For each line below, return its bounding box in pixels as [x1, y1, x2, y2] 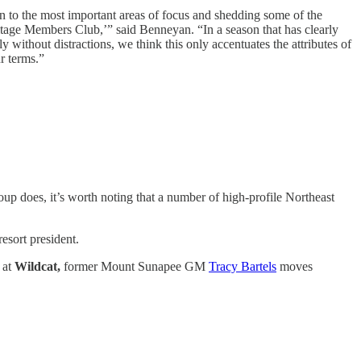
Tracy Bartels [209, 259, 276, 273]
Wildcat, [15, 259, 64, 273]
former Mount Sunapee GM [64, 259, 209, 273]
